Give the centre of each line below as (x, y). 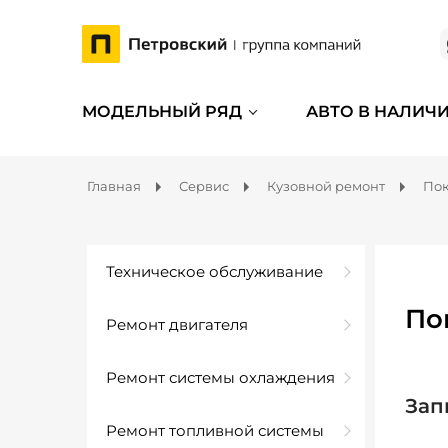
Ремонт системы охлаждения (220, 377)
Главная (114, 186)
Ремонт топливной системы (215, 430)
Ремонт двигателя (177, 324)
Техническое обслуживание (214, 271)
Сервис (204, 186)
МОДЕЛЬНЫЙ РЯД (162, 111)
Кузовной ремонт (326, 186)
